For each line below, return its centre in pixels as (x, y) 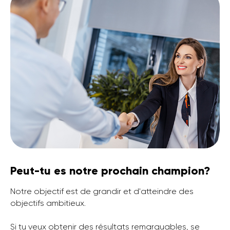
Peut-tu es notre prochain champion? (110, 171)
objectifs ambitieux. (48, 203)
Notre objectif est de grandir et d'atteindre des (102, 191)
